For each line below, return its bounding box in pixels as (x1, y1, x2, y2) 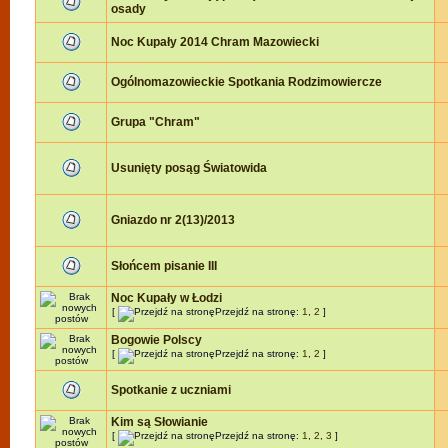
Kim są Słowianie (111, 415, 208, 429)
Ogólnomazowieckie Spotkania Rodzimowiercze (111, 75, 382, 89)
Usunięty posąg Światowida (111, 161, 267, 175)
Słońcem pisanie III (111, 259, 217, 273)
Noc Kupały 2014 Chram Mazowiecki (111, 35, 319, 49)
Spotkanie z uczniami (111, 383, 231, 397)
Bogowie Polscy (111, 333, 202, 347)
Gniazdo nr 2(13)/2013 (111, 213, 235, 227)
